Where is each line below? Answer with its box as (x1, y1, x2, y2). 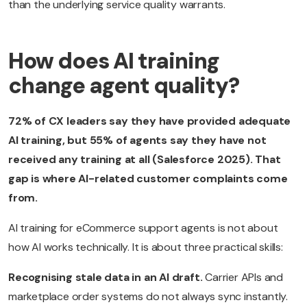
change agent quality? (8, 71, 239, 101)
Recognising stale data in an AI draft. (8, 270, 206, 285)
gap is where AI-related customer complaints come (8, 171, 288, 186)
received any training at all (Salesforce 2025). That (8, 152, 281, 167)
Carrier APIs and (205, 270, 284, 285)
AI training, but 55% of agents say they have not (8, 133, 267, 148)
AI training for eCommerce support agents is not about (8, 221, 278, 236)
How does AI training (8, 47, 219, 76)
